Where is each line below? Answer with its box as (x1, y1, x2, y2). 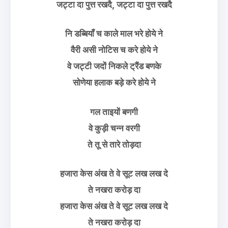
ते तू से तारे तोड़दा (87, 139, 141, 150)
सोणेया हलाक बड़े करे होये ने (72, 77, 156, 88)
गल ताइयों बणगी (90, 106, 138, 117)
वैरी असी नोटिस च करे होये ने (70, 45, 158, 55)
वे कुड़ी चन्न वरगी (88, 123, 140, 133)
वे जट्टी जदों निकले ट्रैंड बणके (67, 61, 161, 71)
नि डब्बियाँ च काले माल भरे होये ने (65, 28, 163, 39)
